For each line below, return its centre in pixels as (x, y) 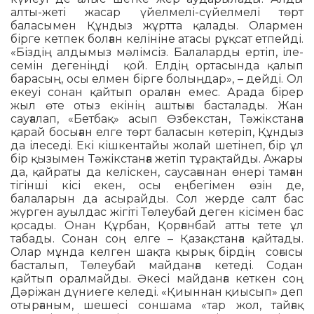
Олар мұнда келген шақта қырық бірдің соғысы (157, 252)
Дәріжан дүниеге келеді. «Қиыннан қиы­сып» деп (157, 292)
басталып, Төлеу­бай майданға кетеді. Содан (157, 266)
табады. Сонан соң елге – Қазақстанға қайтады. (157, 239)
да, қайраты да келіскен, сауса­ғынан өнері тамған (157, 172)
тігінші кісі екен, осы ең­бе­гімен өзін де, (157, 186)
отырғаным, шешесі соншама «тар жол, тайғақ (157, 306)
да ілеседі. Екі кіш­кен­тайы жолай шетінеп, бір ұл (157, 146)
